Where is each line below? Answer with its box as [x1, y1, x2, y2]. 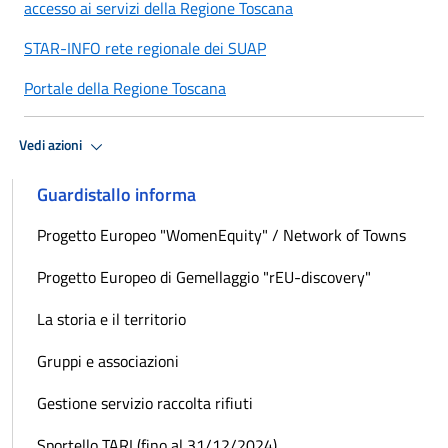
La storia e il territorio [37, 306, 186, 331]
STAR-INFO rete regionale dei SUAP [24, 35, 266, 60]
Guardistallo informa [37, 180, 196, 208]
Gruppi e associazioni [37, 348, 179, 373]
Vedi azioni [19, 134, 85, 157]
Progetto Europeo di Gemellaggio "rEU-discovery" [37, 264, 371, 289]
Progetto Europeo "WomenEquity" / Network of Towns [37, 222, 406, 247]
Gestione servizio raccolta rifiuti [37, 390, 253, 415]
